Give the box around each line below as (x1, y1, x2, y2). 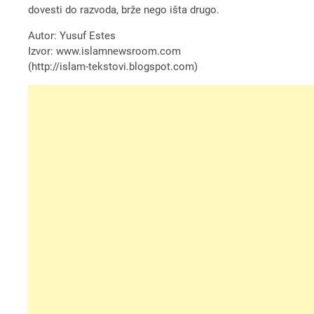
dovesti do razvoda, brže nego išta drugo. (28, 3, 220, 16)
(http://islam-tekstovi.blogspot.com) (28, 60, 198, 73)
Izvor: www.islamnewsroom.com (28, 44, 182, 57)
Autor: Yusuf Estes (28, 29, 116, 42)
